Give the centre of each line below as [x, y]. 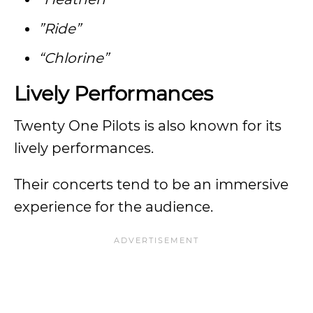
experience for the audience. [115, 207]
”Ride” [61, 29]
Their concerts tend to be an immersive [151, 184]
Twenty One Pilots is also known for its [148, 126]
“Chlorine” [75, 58]
